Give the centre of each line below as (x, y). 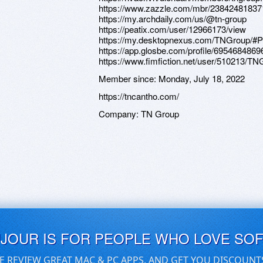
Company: (120, 114)
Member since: (129, 78)
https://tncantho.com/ (139, 96)
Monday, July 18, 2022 (202, 78)
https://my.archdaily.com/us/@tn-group (173, 18)
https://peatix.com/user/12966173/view (172, 29)
